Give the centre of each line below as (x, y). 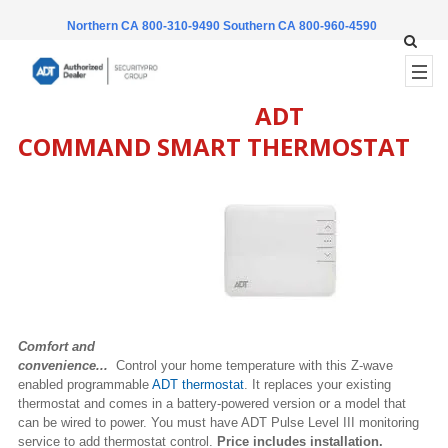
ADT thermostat (198, 384)
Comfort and (56, 346)
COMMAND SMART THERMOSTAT (214, 146)
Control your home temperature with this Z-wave (252, 365)
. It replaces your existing (317, 384)
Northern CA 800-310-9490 (145, 26)
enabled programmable (85, 384)
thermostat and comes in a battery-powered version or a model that (212, 403)
